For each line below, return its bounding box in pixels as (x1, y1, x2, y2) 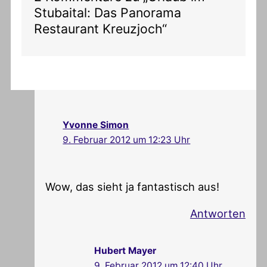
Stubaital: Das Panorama (34, 4, 182, 20)
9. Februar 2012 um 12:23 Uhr (63, 133, 191, 145)
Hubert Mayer (94, 245, 156, 257)
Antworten (190, 206, 246, 220)
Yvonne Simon (63, 119, 129, 131)
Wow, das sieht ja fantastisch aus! (45, 179, 220, 193)
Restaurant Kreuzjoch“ (34, 20, 167, 36)
